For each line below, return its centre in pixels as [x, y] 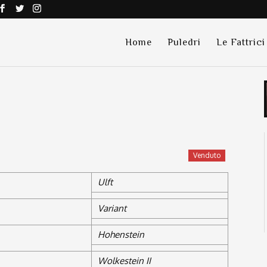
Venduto [207, 156]
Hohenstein [121, 235]
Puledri [184, 42]
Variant [112, 209]
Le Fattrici [240, 42]
